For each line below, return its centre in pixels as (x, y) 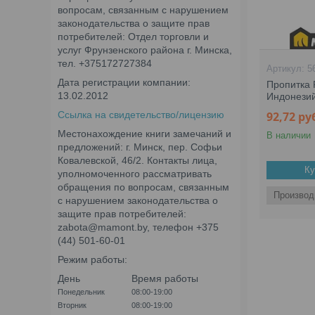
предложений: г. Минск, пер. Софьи (140, 147)
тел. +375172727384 (105, 63)
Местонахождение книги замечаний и (144, 134)
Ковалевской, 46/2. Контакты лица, (137, 160)
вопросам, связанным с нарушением (143, 10)
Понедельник (81, 292)
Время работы (165, 278)
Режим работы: (92, 259)
